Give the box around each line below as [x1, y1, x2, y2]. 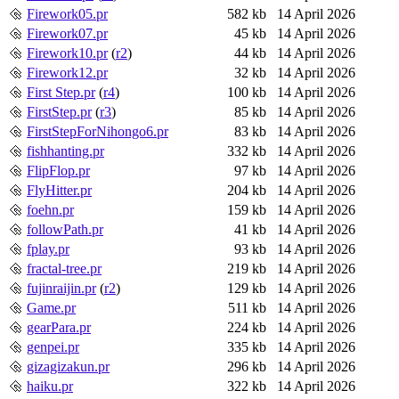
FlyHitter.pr [27, 182, 92, 198]
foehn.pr [27, 201, 74, 217]
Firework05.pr [27, 5, 108, 21]
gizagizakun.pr [27, 358, 110, 374]
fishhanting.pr [27, 142, 104, 159]
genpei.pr [27, 338, 79, 354]
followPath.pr [27, 221, 103, 237]
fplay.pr [27, 240, 69, 256]
